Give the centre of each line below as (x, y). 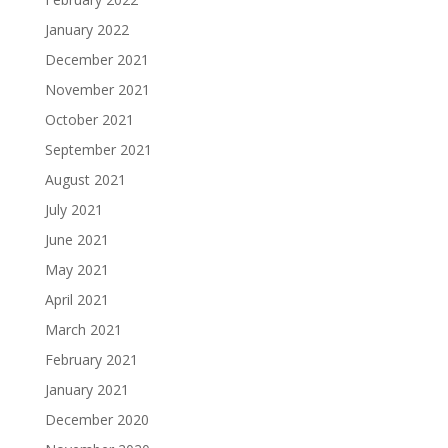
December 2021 (96, 59)
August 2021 (85, 179)
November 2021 (97, 89)
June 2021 (76, 239)
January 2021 (86, 389)
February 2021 (91, 359)
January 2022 (86, 29)
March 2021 (83, 329)
